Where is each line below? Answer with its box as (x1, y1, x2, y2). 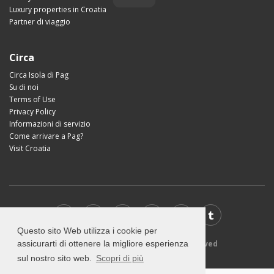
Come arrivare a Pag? (9, 131, 83, 142)
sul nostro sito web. (17, 253, 94, 264)
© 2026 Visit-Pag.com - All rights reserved (56, 239, 218, 250)
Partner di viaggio (9, 17, 70, 28)
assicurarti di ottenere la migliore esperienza (17, 239, 188, 249)
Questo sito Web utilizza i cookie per (17, 226, 157, 236)
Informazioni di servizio (9, 119, 91, 130)
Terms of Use (9, 94, 56, 105)
